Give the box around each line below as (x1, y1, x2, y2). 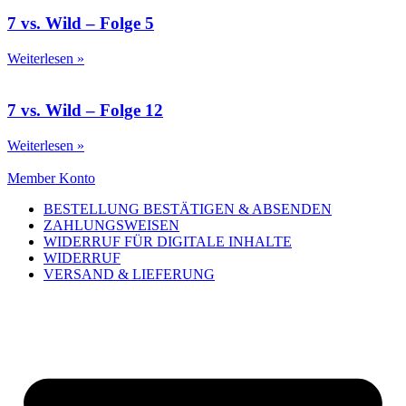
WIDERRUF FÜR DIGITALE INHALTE (43, 233, 292, 249)
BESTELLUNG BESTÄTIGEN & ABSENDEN (43, 200, 332, 217)
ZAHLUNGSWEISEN (43, 217, 179, 233)
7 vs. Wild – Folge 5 (7, 14, 154, 34)
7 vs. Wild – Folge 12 (7, 100, 163, 120)
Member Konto (7, 169, 95, 186)
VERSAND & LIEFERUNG (43, 266, 215, 282)
